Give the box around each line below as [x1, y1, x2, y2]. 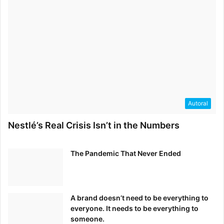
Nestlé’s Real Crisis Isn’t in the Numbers [8, 120, 179, 131]
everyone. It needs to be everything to [70, 204, 198, 213]
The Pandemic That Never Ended [70, 149, 181, 158]
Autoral [188, 99, 208, 107]
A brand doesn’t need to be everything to [70, 193, 208, 202]
